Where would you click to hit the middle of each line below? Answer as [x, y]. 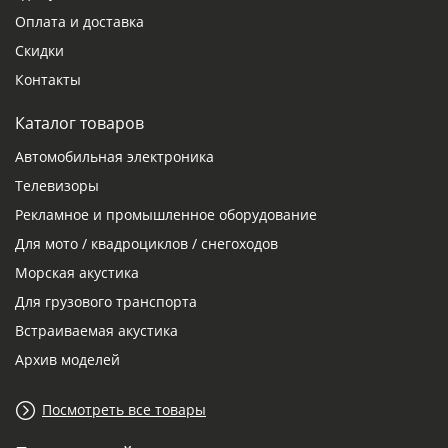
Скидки [39, 51]
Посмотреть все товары [124, 410]
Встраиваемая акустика [96, 331]
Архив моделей [67, 360]
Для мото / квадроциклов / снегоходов [146, 244]
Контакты [48, 80]
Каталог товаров [79, 123]
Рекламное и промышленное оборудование [166, 215]
